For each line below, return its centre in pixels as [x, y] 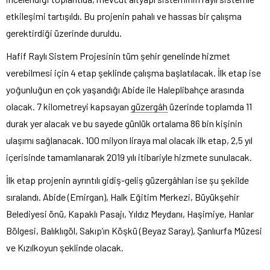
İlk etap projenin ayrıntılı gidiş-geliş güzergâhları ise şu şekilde [127, 180]
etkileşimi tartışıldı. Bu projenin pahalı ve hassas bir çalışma [124, 16]
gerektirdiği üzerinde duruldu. [64, 33]
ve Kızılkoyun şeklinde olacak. [65, 247]
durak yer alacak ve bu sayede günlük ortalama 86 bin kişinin [124, 123]
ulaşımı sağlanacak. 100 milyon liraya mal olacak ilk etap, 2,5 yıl [129, 140]
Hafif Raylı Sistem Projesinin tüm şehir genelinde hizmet [118, 55]
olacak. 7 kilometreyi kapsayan [68, 106]
